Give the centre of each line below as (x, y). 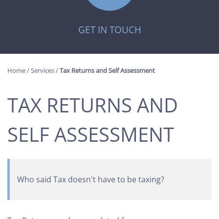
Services (43, 70)
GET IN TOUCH (109, 30)
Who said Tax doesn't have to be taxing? (91, 180)
